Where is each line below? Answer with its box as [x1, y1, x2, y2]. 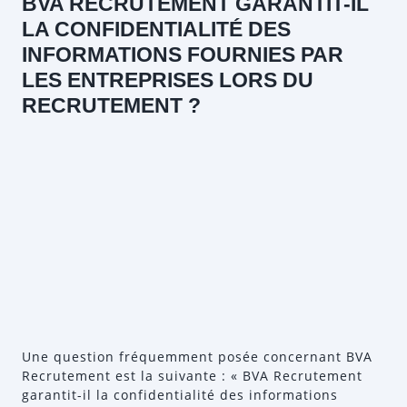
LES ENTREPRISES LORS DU [22, 68, 313, 92]
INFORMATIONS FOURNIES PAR [22, 43, 343, 66]
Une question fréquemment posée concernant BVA [22, 348, 372, 365]
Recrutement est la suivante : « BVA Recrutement [22, 367, 362, 384]
